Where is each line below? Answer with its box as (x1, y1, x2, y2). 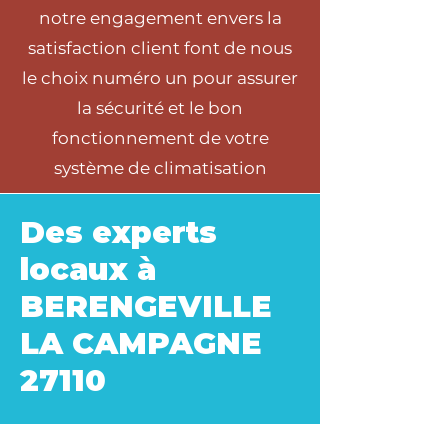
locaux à (20, 251, 156, 288)
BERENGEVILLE (20, 288, 272, 325)
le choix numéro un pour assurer (22, 68, 298, 88)
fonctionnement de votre (51, 128, 269, 148)
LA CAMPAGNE (20, 325, 262, 362)
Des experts (20, 214, 217, 251)
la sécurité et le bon (77, 98, 243, 118)
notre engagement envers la (38, 8, 282, 28)
